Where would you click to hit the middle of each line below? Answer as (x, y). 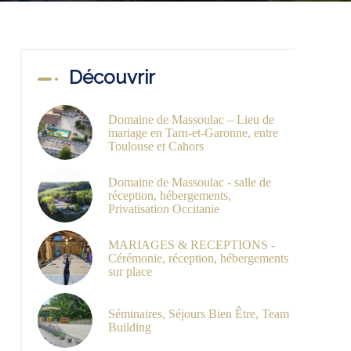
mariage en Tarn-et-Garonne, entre (193, 132)
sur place (130, 271)
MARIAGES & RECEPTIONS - (192, 244)
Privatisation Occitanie (164, 208)
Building (130, 327)
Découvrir (112, 77)
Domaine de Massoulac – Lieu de (191, 119)
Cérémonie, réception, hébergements (198, 258)
